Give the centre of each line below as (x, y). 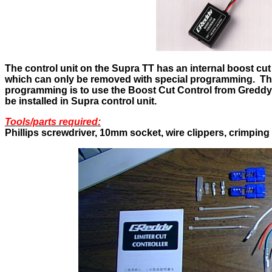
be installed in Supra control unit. (81, 101)
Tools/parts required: (53, 121)
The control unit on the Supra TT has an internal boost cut (138, 68)
